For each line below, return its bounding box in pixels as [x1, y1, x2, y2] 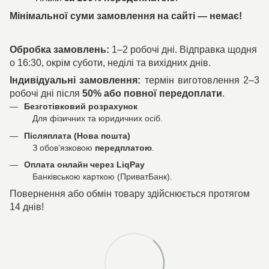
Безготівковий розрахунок [24, 101, 138, 112]
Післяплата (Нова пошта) [24, 130, 130, 141]
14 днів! [10, 202, 44, 213]
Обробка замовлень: [10, 44, 109, 55]
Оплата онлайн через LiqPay [24, 159, 145, 169]
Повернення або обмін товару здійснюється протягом [10, 189, 250, 199]
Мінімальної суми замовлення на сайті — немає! [10, 11, 242, 22]
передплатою [95, 142, 152, 153]
